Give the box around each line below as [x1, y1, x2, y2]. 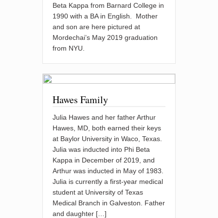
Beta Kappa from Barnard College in [53, 1, 164, 9]
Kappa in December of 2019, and [53, 156, 155, 164]
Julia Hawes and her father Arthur [53, 113, 156, 121]
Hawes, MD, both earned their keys [53, 124, 162, 132]
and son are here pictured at [53, 23, 141, 31]
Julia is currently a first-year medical [53, 178, 163, 185]
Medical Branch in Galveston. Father [53, 199, 165, 207]
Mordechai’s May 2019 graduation [53, 34, 158, 41]
